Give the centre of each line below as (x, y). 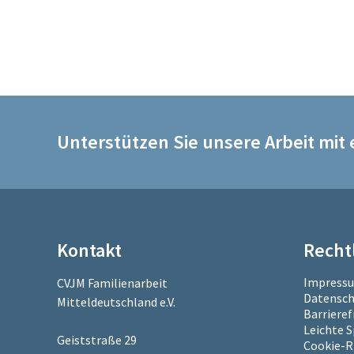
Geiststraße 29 (97, 339)
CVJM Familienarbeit (112, 282)
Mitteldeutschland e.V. (116, 301)
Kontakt (89, 250)
